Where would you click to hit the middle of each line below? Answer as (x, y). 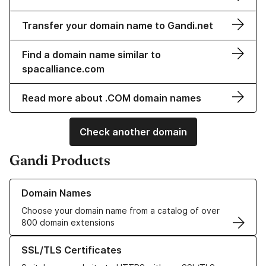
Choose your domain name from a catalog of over (121, 211)
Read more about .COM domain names (112, 98)
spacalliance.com (63, 69)
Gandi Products (60, 160)
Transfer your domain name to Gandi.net (118, 26)
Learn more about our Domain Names (83, 185)
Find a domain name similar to (91, 55)
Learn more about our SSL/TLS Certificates (95, 242)
